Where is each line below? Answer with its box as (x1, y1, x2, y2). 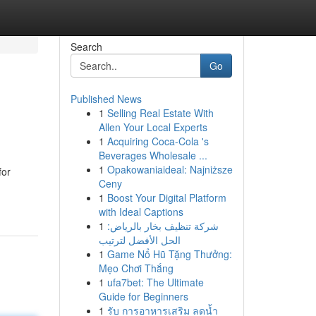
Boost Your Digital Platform (107, 190, 226, 205)
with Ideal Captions (98, 205, 183, 219)
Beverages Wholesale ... (98, 148, 207, 162)
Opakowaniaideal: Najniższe (107, 162, 233, 176)
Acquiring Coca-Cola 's (107, 134, 209, 148)
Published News (70, 92, 142, 106)
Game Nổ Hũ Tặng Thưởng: (107, 247, 232, 261)
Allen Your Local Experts (98, 120, 207, 134)
